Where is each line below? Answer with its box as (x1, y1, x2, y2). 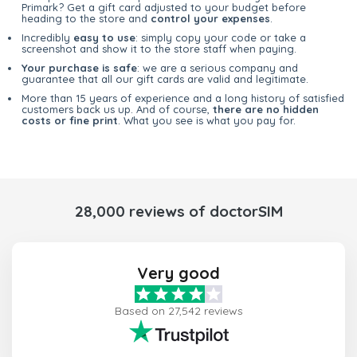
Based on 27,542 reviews (114, 304, 243, 319)
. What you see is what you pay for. (118, 114, 296, 127)
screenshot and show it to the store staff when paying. (22, 42, 296, 56)
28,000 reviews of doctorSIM (74, 202, 283, 222)
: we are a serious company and (137, 61, 298, 75)
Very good (137, 263, 220, 284)
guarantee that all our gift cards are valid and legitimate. (22, 73, 308, 86)
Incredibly (22, 31, 73, 45)
